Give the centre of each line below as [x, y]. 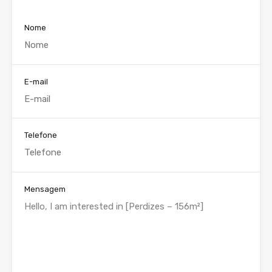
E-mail [36, 81]
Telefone [41, 135]
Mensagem [45, 189]
